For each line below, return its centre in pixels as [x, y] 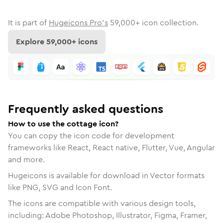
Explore [31, 42]
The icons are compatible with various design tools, [102, 203]
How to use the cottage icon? [63, 123]
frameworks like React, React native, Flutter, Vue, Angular [111, 147]
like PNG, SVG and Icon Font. [60, 187]
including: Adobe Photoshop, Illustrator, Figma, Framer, [108, 215]
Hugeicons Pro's [78, 23]
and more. [26, 159]
